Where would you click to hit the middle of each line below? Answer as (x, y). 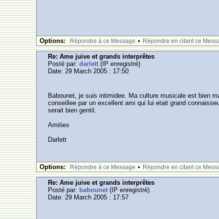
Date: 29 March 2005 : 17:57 (88, 197)
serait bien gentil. (72, 110)
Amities (59, 125)
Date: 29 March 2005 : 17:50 (88, 71)
